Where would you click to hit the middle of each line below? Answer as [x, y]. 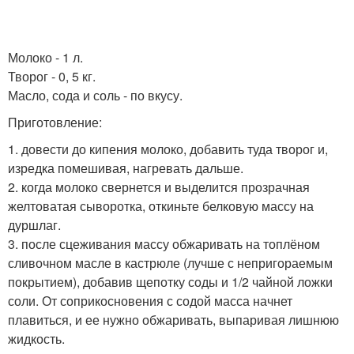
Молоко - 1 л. [45, 57]
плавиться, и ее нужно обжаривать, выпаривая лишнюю [173, 320]
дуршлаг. [34, 225]
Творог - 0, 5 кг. [52, 76]
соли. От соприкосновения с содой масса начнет [150, 301]
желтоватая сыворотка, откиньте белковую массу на [161, 206]
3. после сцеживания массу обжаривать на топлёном [164, 244]
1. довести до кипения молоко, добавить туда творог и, [168, 149]
